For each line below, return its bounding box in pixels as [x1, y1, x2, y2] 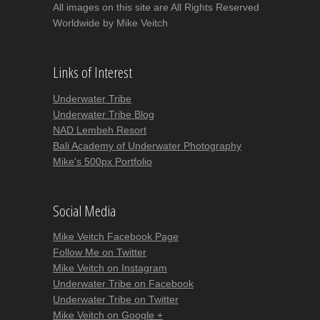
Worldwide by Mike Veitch [53, 17, 168, 29]
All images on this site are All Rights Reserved [53, 1, 259, 14]
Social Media [53, 200, 116, 221]
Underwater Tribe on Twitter [53, 294, 179, 306]
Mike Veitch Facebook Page [53, 231, 179, 243]
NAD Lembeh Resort [53, 124, 146, 136]
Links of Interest [53, 62, 132, 83]
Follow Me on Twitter [53, 246, 146, 259]
